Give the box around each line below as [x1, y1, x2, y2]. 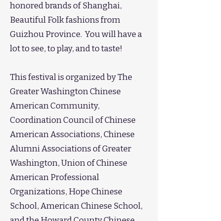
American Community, [10, 101, 100, 111]
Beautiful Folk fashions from [10, 15, 120, 25]
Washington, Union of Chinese [10, 158, 127, 168]
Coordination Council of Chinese [10, 115, 136, 125]
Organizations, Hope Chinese [10, 186, 122, 197]
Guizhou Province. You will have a [10, 29, 142, 39]
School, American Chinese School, [10, 201, 143, 211]
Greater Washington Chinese [10, 86, 121, 97]
